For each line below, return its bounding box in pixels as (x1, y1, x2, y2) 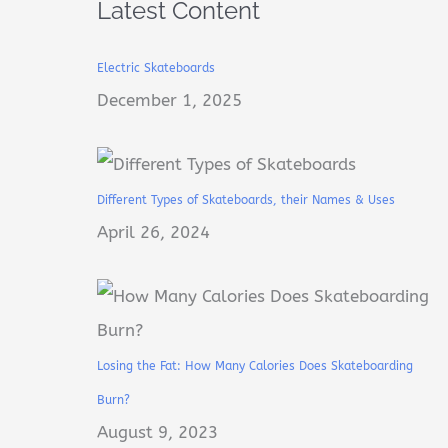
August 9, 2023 (96, 421, 218, 442)
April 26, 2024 (96, 222, 210, 243)
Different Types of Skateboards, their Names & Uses (96, 193, 395, 208)
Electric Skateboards (96, 61, 215, 76)
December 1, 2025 (96, 90, 242, 111)
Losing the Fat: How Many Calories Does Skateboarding (96, 358, 413, 373)
